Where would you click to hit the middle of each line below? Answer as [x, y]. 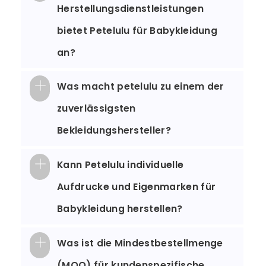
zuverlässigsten [96, 109]
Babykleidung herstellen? [120, 209]
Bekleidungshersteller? [114, 131]
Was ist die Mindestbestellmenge [140, 243]
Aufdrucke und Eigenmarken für [137, 187]
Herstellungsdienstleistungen [130, 8]
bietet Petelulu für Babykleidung [137, 30]
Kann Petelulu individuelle [121, 165]
